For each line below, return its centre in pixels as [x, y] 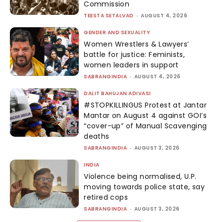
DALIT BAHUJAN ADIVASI [117, 94]
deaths [97, 137]
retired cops [106, 197]
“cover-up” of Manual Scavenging [145, 126]
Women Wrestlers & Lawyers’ [137, 44]
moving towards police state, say [144, 187]
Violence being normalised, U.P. [140, 177]
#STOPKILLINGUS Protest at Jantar [145, 105]
